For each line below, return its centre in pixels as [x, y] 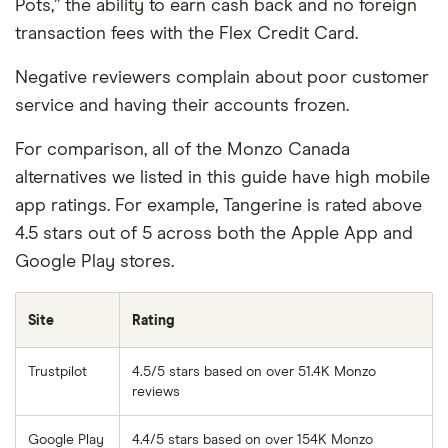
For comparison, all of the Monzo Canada [182, 149]
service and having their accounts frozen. [182, 105]
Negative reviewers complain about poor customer [222, 77]
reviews [156, 391]
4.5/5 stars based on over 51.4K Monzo [254, 371]
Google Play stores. [94, 261]
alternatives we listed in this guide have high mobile [222, 177]
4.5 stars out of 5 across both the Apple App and [214, 233]
